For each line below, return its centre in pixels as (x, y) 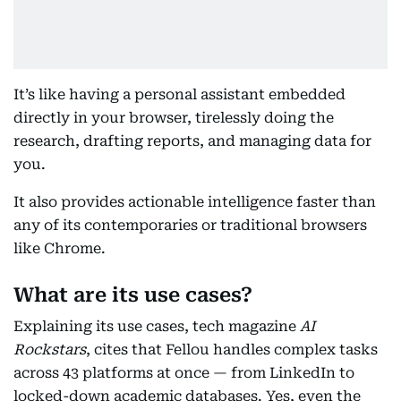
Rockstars (50, 350)
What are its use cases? (133, 295)
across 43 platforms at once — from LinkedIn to (184, 373)
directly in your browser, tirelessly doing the (174, 118)
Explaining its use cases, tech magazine (157, 326)
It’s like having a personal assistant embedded (179, 94)
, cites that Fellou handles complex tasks (232, 350)
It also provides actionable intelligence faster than (195, 202)
